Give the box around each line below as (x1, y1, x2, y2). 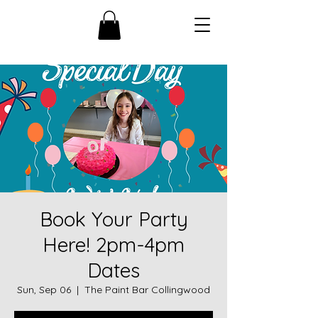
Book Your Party (39, 206, 188, 231)
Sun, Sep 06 (17, 283, 71, 296)
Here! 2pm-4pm (43, 231, 185, 257)
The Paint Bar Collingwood (84, 283, 210, 296)
